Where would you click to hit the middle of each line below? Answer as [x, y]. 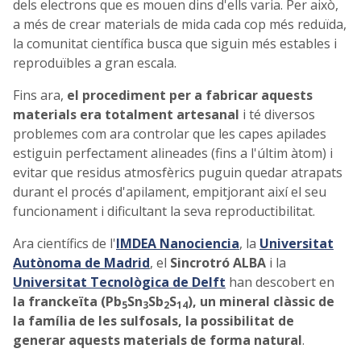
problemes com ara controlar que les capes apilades [170, 134]
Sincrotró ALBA [218, 263]
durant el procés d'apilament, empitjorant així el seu [170, 192]
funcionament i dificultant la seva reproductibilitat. [164, 212]
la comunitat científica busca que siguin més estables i [175, 44]
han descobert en [280, 282]
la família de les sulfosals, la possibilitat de [154, 321]
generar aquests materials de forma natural [158, 340]
